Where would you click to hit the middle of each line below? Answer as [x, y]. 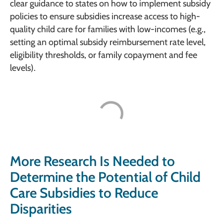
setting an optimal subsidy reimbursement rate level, [108, 42]
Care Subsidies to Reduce [84, 193]
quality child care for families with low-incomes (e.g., [108, 29]
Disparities [41, 209]
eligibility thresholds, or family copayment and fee [104, 55]
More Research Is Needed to [92, 161]
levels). [23, 68]
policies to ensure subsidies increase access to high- [105, 16]
